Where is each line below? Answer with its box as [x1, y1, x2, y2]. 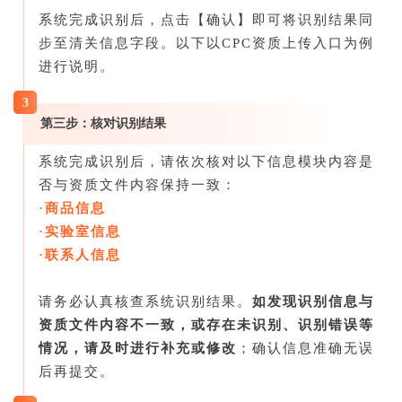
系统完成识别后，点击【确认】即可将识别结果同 [39, 12, 374, 27]
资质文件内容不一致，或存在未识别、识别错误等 [39, 317, 374, 332]
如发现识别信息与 [252, 293, 374, 309]
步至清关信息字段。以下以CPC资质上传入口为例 [39, 35, 374, 50]
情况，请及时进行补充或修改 [39, 340, 237, 355]
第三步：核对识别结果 [40, 116, 166, 130]
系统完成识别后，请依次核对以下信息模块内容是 [39, 153, 374, 169]
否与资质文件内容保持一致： [39, 177, 237, 192]
